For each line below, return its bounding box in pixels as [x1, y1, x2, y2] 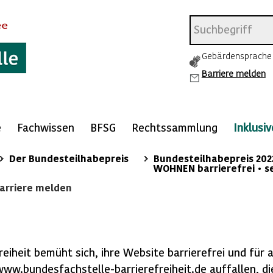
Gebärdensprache [201, 50, 272, 61]
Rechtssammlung [132, 121, 218, 133]
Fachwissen [17, 121, 74, 133]
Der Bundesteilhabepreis [9, 152, 129, 164]
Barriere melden [201, 68, 266, 79]
